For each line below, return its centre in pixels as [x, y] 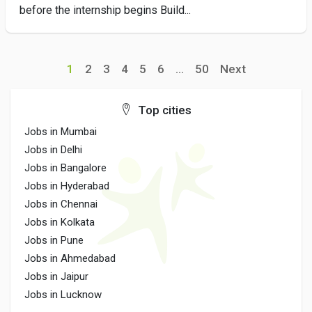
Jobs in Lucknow [63, 295]
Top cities [163, 110]
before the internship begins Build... [105, 10]
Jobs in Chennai [61, 204]
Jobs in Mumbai [61, 132]
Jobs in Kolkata [60, 222]
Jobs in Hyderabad [67, 186]
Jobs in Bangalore [65, 168]
